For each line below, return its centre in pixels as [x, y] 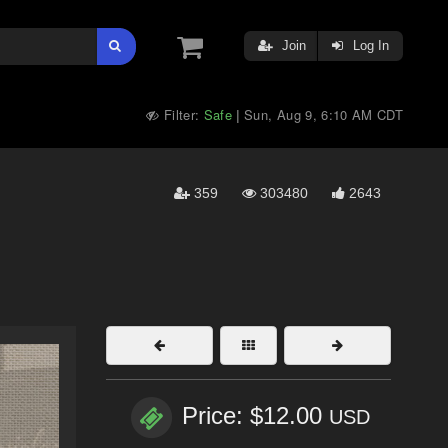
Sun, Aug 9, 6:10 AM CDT [323, 114]
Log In [369, 45]
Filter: [181, 114]
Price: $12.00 [255, 416]
